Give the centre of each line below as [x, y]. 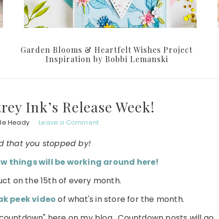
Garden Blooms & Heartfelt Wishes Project [107, 50]
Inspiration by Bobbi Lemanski [107, 59]
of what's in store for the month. [121, 199]
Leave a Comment [69, 123]
